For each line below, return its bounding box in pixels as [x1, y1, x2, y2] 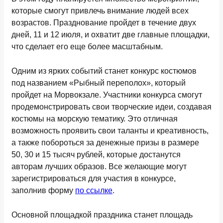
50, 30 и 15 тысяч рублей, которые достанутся [11, 150, 181, 159]
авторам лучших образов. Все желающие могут [11, 162, 187, 171]
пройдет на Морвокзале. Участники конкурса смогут [11, 91, 202, 99]
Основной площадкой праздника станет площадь [11, 211, 193, 219]
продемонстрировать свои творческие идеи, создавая [11, 103, 212, 111]
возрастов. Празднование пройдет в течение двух [11, 18, 196, 27]
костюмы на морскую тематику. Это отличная [11, 114, 178, 123]
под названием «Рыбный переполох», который [11, 79, 186, 87]
